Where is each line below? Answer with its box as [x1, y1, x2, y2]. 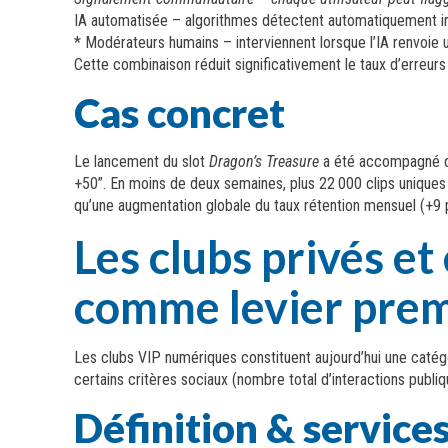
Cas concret [74, 89, 286, 137]
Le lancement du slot [74, 152, 210, 171]
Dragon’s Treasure [209, 152, 320, 171]
